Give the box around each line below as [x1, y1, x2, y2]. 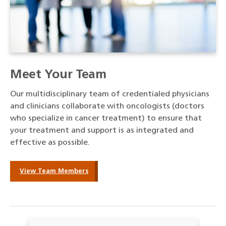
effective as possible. [10, 139, 90, 147]
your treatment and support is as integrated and [10, 127, 194, 135]
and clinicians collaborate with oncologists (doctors [10, 102, 204, 111]
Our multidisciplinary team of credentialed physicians [10, 90, 209, 99]
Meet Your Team [10, 69, 106, 82]
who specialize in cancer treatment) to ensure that [10, 115, 202, 123]
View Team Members [20, 167, 89, 175]
